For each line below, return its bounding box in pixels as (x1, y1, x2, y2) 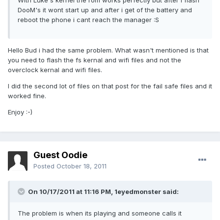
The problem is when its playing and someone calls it (18, 209, 182, 218)
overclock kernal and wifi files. (8, 66, 102, 74)
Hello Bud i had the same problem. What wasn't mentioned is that (8, 46, 209, 55)
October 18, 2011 (56, 162, 107, 170)
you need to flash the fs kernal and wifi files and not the (8, 56, 181, 64)
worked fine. (8, 92, 46, 100)
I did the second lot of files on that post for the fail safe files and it (8, 82, 212, 90)
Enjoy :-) (8, 108, 32, 116)
